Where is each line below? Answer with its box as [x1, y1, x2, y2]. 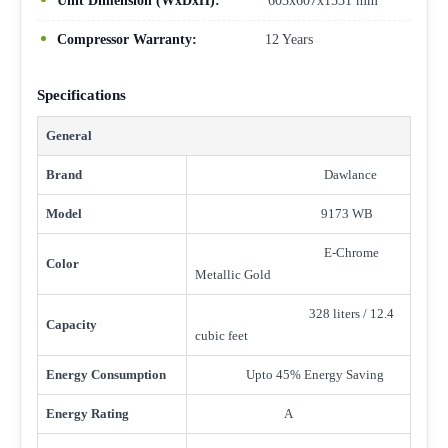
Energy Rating [46, 405, 129, 421]
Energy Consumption [46, 366, 166, 382]
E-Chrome [195, 244, 379, 260]
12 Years [197, 31, 313, 47]
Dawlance [195, 166, 377, 182]
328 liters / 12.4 [195, 305, 394, 321]
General [46, 127, 92, 143]
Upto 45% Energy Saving [195, 366, 384, 382]
